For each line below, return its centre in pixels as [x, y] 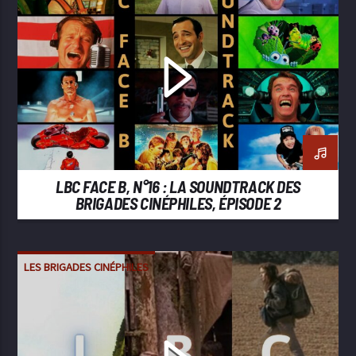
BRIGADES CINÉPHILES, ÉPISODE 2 [178, 203]
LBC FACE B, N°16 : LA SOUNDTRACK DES [178, 187]
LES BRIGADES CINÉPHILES [87, 266]
